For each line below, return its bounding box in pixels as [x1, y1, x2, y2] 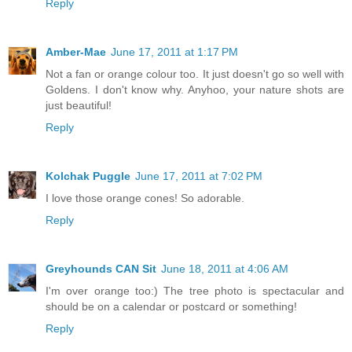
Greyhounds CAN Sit [46, 262, 156, 276]
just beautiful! [46, 99, 112, 112]
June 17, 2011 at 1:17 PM [111, 46, 238, 59]
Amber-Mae [46, 46, 106, 59]
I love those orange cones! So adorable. [46, 192, 244, 205]
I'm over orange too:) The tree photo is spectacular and [46, 284, 344, 298]
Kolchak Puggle [46, 170, 130, 183]
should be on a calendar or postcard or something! [46, 300, 297, 313]
